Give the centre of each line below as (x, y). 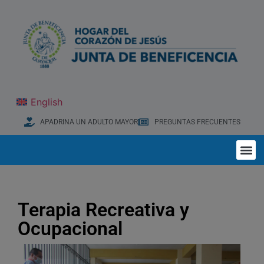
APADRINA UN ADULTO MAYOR (89, 122)
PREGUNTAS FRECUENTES (197, 122)
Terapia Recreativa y (103, 210)
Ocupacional (70, 229)
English (47, 102)
